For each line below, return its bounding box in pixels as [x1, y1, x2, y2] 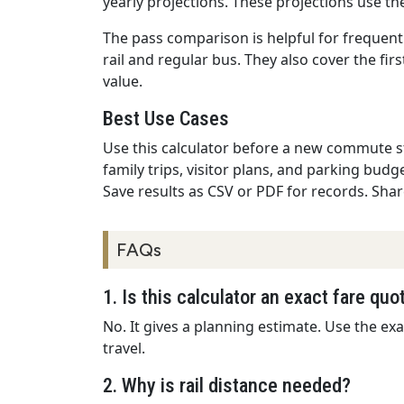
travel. [103, 338, 145, 359]
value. [103, 71, 142, 92]
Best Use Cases [103, 106, 229, 131]
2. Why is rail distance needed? [103, 373, 351, 398]
